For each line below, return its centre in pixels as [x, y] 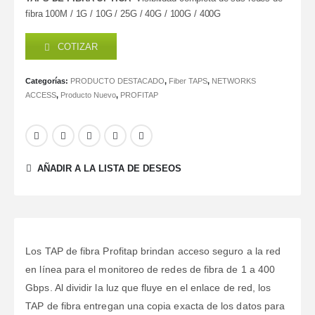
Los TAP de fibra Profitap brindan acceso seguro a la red [153, 251]
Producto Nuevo [89, 95]
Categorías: [48, 81]
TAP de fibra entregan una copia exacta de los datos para [155, 306]
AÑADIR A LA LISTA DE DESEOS [110, 169]
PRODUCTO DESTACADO [118, 81]
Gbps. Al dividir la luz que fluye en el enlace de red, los [148, 288]
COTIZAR [77, 46]
